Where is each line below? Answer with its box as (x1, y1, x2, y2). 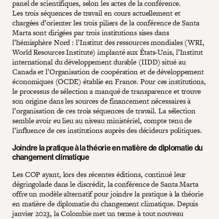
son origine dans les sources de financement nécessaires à (12, 95, 191, 106)
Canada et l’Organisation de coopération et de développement (12, 66, 204, 77)
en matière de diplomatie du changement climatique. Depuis (12, 198, 198, 209)
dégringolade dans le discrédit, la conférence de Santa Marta (12, 178, 198, 189)
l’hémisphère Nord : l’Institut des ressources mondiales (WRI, (12, 37, 204, 47)
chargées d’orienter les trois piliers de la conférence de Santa (12, 17, 199, 28)
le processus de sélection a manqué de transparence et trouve (12, 86, 201, 96)
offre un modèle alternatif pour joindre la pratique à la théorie (12, 188, 203, 199)
